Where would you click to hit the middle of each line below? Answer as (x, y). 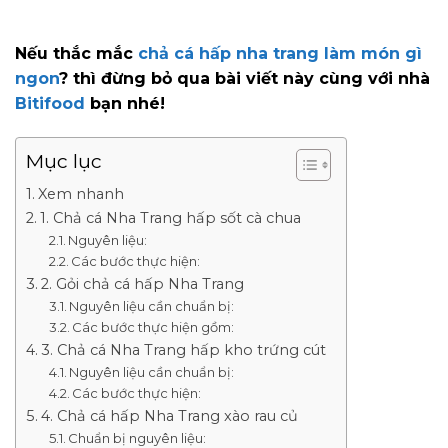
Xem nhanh (80, 193)
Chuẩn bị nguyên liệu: (137, 437)
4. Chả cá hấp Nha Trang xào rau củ (169, 415)
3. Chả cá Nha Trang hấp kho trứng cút (183, 349)
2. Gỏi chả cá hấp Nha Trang (142, 283)
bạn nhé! (125, 104)
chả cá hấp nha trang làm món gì (280, 54)
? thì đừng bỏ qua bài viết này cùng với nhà (244, 79)
